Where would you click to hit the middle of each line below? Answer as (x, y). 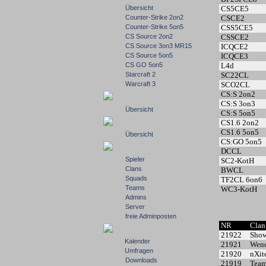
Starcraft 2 (140, 74)
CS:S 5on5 (237, 113)
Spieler (135, 159)
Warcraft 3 (140, 84)
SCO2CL (235, 85)
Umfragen (139, 251)
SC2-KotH (237, 161)
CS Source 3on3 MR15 (159, 46)
